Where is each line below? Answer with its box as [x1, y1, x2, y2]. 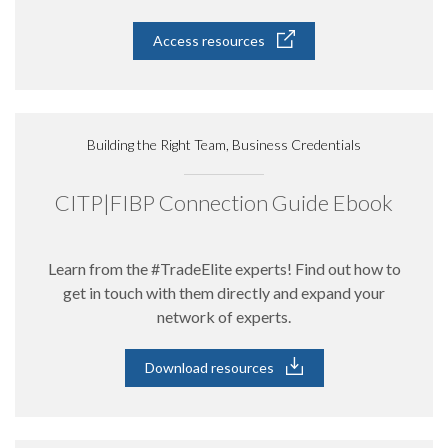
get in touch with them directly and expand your [63, 283, 385, 302]
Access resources [153, 32, 265, 49]
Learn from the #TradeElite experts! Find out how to [47, 259, 401, 278]
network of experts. [157, 307, 291, 326]
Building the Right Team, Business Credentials [87, 136, 361, 153]
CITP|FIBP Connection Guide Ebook [55, 189, 393, 216]
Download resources [144, 359, 274, 376]
